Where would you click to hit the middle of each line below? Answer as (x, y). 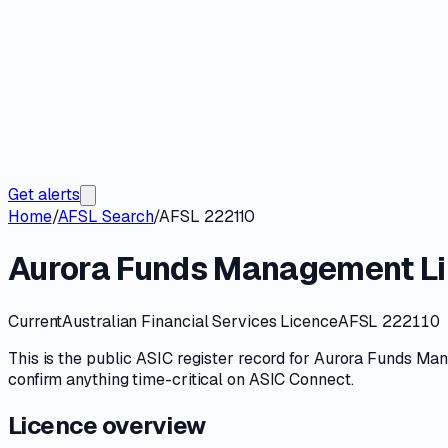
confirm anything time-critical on (128, 379)
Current (35, 321)
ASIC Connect (299, 379)
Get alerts (44, 194)
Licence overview (107, 425)
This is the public (72, 358)
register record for (243, 358)
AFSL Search (105, 216)
